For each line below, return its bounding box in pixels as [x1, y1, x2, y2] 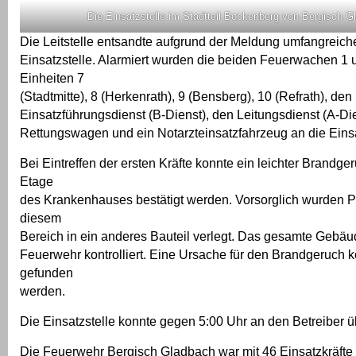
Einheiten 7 [20, 71, 84, 86]
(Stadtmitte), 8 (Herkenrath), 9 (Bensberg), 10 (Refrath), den [20, 89, 352, 104]
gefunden [20, 265, 73, 281]
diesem [20, 211, 61, 226]
